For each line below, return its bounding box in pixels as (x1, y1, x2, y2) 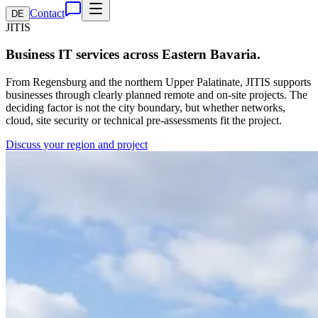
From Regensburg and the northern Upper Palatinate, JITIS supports (6, 76, 311, 89)
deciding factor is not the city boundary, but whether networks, (6, 102, 285, 114)
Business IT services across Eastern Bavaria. (6, 47, 261, 62)
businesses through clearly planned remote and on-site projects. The (6, 89, 307, 102)
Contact (30, 6, 65, 19)
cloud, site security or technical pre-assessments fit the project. (6, 114, 282, 127)
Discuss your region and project (6, 138, 148, 151)
